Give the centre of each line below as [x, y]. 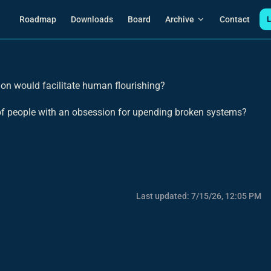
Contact [235, 19]
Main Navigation [47, 7]
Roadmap [38, 19]
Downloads [92, 19]
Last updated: [164, 196]
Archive [180, 19]
